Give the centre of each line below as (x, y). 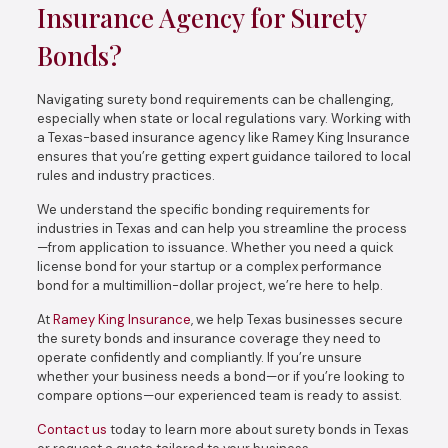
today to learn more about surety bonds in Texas (257, 429)
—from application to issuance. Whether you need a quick (215, 247)
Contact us (71, 429)
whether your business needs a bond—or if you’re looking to (220, 376)
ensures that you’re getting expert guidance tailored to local (223, 156)
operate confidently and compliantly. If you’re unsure (199, 357)
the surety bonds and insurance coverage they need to (208, 338)
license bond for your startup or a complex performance (209, 266)
